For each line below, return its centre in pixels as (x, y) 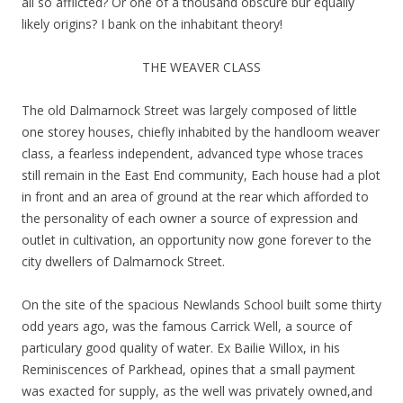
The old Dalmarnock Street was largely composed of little (189, 111)
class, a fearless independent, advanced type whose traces (193, 154)
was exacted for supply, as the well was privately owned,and (197, 391)
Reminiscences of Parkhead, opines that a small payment (188, 370)
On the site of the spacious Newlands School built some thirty (201, 305)
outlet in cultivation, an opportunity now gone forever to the (197, 240)
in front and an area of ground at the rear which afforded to (195, 197)
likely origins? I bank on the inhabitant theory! (152, 24)
